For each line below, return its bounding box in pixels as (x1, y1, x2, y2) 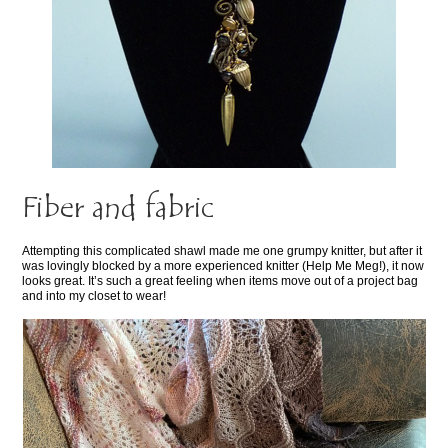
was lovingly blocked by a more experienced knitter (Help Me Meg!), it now (22, 258, 425, 273)
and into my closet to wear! (22, 288, 167, 303)
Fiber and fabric (22, 191, 215, 227)
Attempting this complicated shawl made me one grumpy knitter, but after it (22, 243, 423, 258)
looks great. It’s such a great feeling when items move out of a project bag (22, 273, 419, 288)
